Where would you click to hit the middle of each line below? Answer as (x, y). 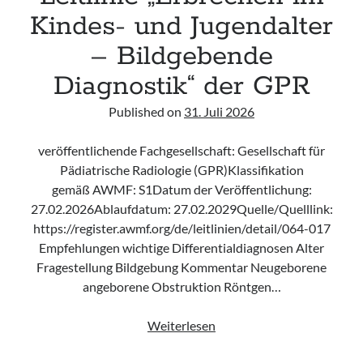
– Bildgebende (181, 57)
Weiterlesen (181, 325)
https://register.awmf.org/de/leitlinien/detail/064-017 (181, 228)
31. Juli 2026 (219, 111)
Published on (146, 111)
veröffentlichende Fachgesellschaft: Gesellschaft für (181, 150)
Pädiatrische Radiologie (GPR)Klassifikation (181, 170)
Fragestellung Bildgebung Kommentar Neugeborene (181, 267)
